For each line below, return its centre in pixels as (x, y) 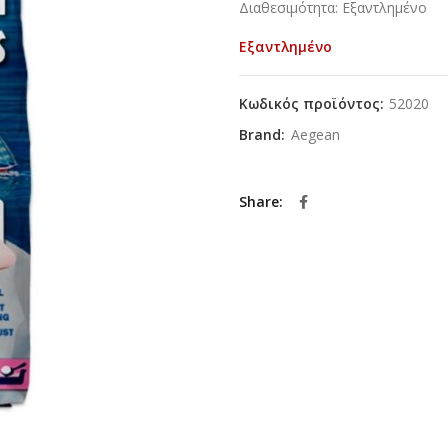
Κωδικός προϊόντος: (313, 104)
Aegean (315, 135)
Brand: (264, 135)
